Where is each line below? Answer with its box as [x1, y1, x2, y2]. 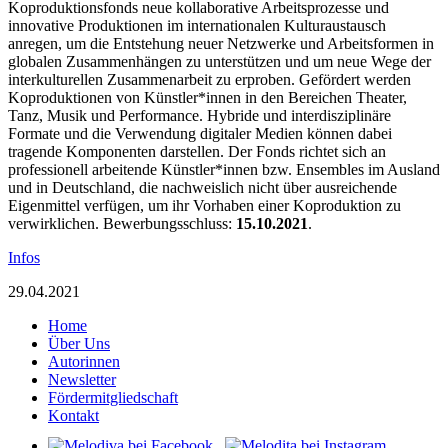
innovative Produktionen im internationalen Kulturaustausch [8, 16, 386, 34]
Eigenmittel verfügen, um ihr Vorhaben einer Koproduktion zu [8, 196, 401, 214]
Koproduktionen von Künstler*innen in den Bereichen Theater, [8, 88, 407, 106]
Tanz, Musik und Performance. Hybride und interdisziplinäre [8, 106, 391, 124]
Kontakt [48, 406, 99, 424]
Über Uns [48, 334, 110, 352]
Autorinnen [48, 352, 120, 370]
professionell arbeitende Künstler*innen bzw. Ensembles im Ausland [8, 160, 440, 178]
